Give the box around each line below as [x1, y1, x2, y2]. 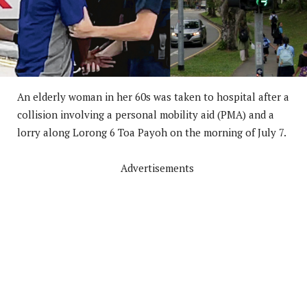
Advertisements [120, 160, 194, 175]
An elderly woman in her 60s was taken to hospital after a [17, 89, 289, 103]
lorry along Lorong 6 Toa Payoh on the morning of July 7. [17, 125, 286, 139]
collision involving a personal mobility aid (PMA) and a [17, 107, 274, 121]
